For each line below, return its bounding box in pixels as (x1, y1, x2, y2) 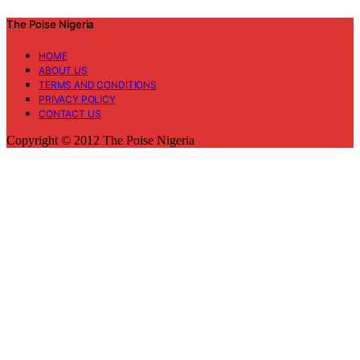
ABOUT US (39, 64, 88, 77)
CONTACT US (39, 108, 101, 121)
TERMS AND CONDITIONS (39, 79, 157, 92)
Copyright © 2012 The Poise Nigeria (6, 133, 194, 148)
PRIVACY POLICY (39, 93, 116, 106)
